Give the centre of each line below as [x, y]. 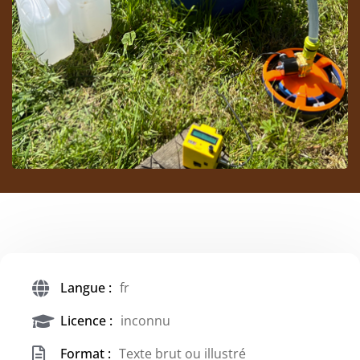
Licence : [86, 320]
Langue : [86, 287]
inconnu [145, 320]
